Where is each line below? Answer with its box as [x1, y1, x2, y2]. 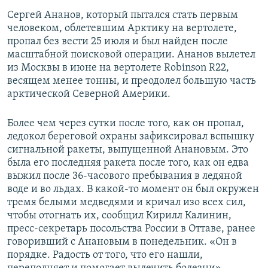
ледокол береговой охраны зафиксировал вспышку [7, 131, 254, 143]
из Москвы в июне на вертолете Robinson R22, [7, 62, 229, 74]
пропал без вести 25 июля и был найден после [7, 36, 228, 48]
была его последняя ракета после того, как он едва [7, 157, 249, 169]
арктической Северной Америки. [7, 89, 170, 100]
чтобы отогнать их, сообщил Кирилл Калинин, [7, 210, 232, 222]
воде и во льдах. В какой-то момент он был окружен [7, 184, 259, 196]
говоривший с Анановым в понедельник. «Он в [7, 236, 237, 248]
